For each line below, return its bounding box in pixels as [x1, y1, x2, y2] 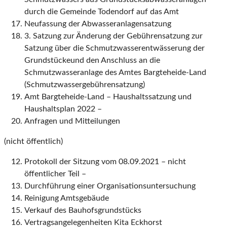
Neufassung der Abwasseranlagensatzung [24, 20, 171, 28]
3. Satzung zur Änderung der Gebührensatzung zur [24, 32, 203, 41]
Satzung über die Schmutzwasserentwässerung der [24, 44, 205, 53]
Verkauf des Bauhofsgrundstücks [24, 206, 141, 215]
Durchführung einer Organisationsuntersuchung [24, 182, 196, 191]
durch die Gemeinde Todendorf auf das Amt [24, 8, 179, 16]
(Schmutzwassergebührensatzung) [24, 81, 145, 89]
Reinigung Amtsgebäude [24, 194, 109, 203]
